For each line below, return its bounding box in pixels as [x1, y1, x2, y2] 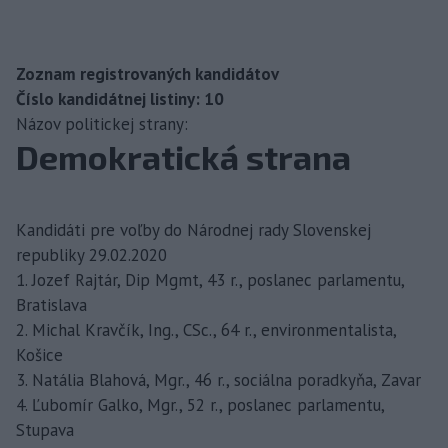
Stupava [16, 418, 74, 441]
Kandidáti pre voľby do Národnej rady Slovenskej [16, 218, 371, 241]
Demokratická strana [16, 135, 351, 177]
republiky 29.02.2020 [16, 243, 167, 266]
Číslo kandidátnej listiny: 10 [16, 87, 224, 110]
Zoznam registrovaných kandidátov [16, 62, 279, 85]
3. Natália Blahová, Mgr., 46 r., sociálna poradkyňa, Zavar [16, 368, 421, 391]
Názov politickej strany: [16, 112, 188, 135]
